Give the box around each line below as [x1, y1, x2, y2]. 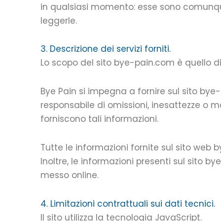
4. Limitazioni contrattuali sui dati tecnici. [40, 197, 215, 210]
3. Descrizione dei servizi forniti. [40, 43, 171, 55]
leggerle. [40, 14, 77, 27]
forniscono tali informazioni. [40, 113, 158, 125]
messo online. [40, 169, 99, 181]
